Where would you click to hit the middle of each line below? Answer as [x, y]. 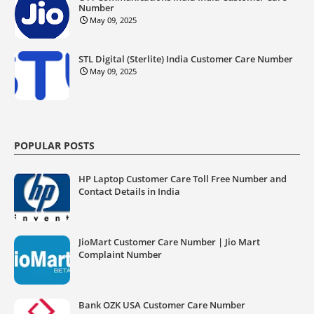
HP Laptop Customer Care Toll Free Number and [183, 178]
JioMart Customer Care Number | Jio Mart [169, 241]
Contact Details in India [129, 191]
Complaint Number [120, 254]
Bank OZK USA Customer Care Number [162, 305]
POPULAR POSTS [54, 145]
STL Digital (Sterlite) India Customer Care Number [186, 59]
